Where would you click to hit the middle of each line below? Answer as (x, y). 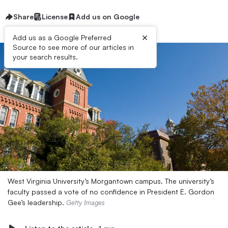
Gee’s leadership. (37, 202)
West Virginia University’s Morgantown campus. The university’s (111, 181)
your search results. (45, 57)
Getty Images (85, 203)
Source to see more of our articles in (73, 47)
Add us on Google (108, 17)
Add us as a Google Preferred (62, 37)
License (55, 17)
